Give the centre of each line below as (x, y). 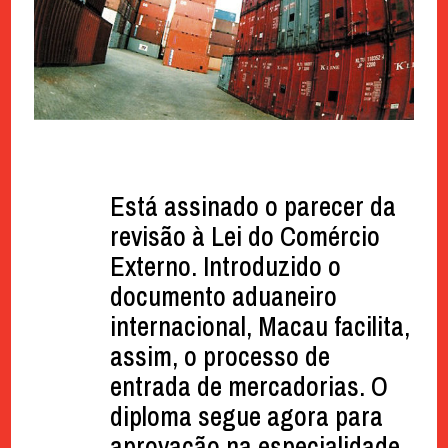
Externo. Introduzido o (225, 266)
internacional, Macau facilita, (259, 326)
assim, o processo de (219, 356)
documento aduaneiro (223, 296)
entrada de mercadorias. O (248, 386)
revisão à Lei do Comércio (244, 236)
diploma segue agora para (246, 416)
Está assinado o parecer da (252, 206)
